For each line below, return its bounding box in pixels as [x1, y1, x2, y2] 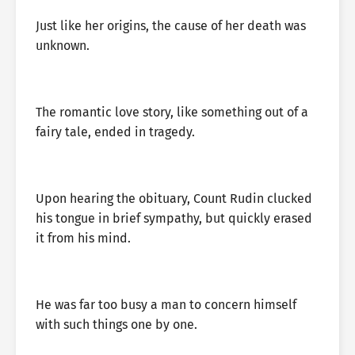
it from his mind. [36, 231, 131, 246]
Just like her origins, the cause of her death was [36, 18, 306, 33]
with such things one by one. [36, 317, 197, 332]
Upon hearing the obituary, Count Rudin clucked [36, 191, 312, 206]
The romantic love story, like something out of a [36, 105, 308, 120]
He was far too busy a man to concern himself [36, 297, 296, 312]
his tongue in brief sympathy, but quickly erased [36, 211, 312, 226]
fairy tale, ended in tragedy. [36, 124, 195, 139]
